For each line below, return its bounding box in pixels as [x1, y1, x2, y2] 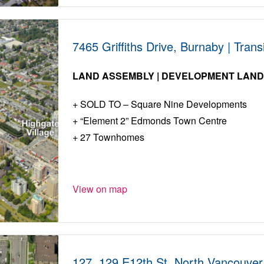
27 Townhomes [78, 130, 145, 144]
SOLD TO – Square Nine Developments [78, 97, 247, 111]
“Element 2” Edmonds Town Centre [78, 114, 227, 128]
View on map [72, 182, 128, 196]
